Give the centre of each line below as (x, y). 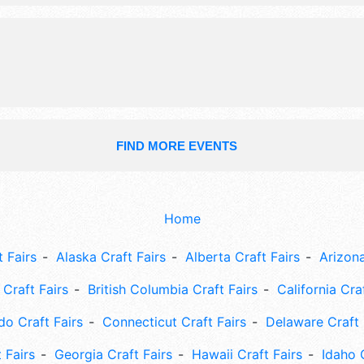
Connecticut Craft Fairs (174, 322)
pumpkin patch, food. (205, 22)
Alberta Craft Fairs (242, 257)
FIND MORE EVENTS (176, 146)
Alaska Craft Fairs (110, 257)
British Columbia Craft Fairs (173, 290)
